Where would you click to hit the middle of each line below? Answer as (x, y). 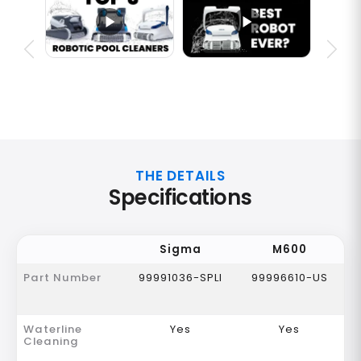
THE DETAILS (180, 176)
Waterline (53, 330)
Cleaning (51, 342)
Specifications (180, 198)
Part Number (62, 278)
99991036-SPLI (180, 278)
